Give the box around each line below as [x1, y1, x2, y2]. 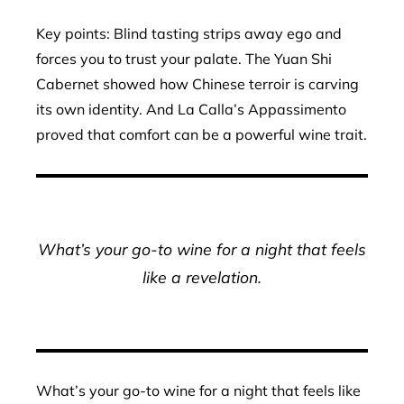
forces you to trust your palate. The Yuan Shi [36, 49, 332, 68]
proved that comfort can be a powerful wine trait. [36, 124, 367, 143]
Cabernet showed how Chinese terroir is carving [36, 74, 359, 93]
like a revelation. [142, 266, 262, 287]
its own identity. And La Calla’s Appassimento [36, 99, 346, 118]
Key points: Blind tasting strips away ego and [36, 23, 342, 42]
